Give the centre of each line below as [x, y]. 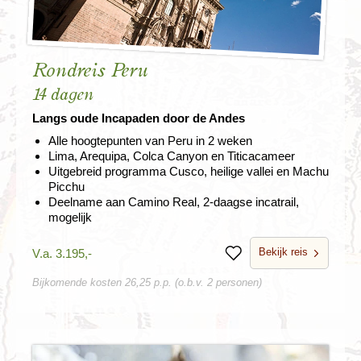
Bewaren [256, 259]
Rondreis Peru [90, 71]
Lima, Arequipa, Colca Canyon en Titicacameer [172, 156]
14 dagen [63, 95]
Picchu [66, 187]
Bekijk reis [283, 252]
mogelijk [70, 218]
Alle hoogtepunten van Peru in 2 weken [150, 141]
